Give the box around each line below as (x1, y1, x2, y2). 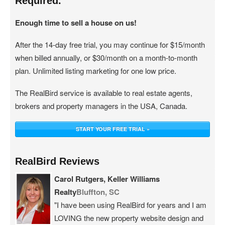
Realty (54, 186, 76, 197)
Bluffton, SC (76, 186, 120, 197)
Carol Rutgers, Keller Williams (54, 173, 160, 184)
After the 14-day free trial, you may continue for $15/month (15, 39, 205, 50)
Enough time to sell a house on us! (15, 17, 137, 28)
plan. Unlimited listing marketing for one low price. (15, 65, 176, 76)
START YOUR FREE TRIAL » (75, 125, 150, 133)
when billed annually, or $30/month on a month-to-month (15, 52, 197, 63)
